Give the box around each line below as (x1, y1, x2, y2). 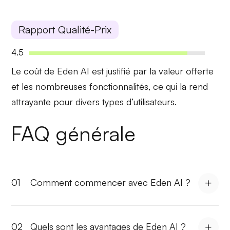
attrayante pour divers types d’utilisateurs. (11, 95, 177, 107)
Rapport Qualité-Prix (18, 23, 112, 36)
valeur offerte (159, 65, 214, 76)
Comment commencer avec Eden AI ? (30, 176, 191, 188)
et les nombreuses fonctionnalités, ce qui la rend (11, 80, 208, 92)
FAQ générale (11, 120, 136, 146)
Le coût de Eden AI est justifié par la (11, 65, 159, 76)
